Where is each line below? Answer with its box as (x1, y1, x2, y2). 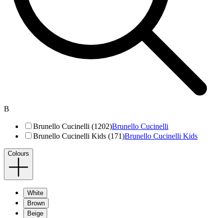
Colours (8, 150, 29, 158)
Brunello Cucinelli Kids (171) (33, 132, 125, 141)
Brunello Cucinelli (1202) (33, 122, 112, 131)
